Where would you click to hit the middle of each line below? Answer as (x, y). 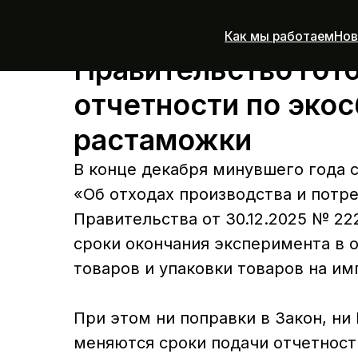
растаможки (163, 140)
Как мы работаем (249, 33)
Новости (322, 33)
